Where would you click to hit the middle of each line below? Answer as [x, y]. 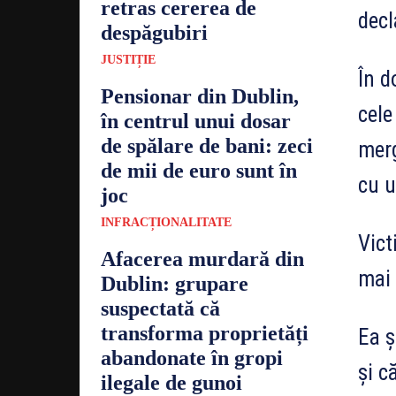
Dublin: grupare [175, 283]
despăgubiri [154, 32]
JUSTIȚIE [128, 59]
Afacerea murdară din [202, 259]
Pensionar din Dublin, [200, 96]
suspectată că [160, 308]
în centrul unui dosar [196, 121]
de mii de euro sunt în [199, 170]
